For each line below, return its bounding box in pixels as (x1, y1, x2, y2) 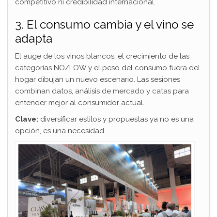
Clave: (15, 115, 38, 124)
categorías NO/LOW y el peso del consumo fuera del (15, 63, 200, 73)
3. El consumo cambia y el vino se (15, 17, 194, 32)
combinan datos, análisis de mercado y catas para (15, 87, 189, 96)
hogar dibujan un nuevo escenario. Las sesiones (15, 75, 180, 84)
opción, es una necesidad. (15, 126, 106, 136)
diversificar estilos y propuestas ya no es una (38, 115, 194, 124)
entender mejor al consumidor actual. (15, 98, 144, 108)
